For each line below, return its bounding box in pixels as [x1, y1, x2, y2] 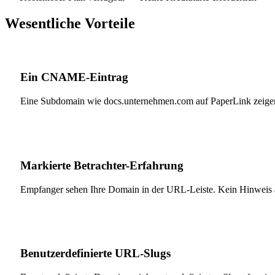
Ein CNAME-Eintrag [20, 71, 128, 84]
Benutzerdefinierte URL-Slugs [20, 247, 171, 260]
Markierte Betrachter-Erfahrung [20, 158, 184, 172]
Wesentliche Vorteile [5, 15, 135, 31]
